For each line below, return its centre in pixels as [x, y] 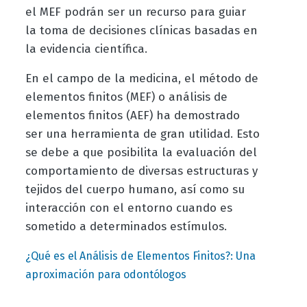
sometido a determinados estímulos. [127, 227]
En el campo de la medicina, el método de [142, 79]
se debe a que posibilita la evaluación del [141, 153]
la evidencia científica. [86, 49]
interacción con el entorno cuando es [128, 208]
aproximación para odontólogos [106, 275]
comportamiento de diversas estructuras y [141, 171]
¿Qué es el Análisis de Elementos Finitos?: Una [140, 256]
